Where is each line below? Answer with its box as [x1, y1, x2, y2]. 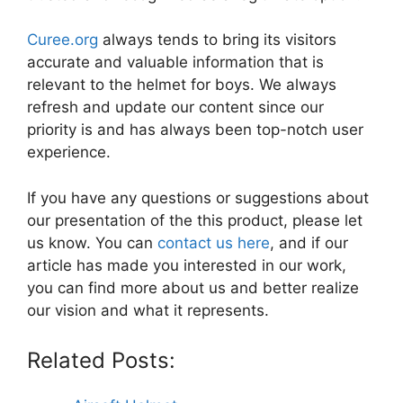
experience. [27, 143, 111, 162]
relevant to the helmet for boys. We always [27, 76, 336, 94]
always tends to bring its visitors [98, 31, 336, 49]
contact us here [157, 233, 270, 252]
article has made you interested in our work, [27, 255, 346, 274]
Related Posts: [27, 347, 175, 374]
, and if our [270, 233, 348, 252]
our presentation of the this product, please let [27, 210, 363, 229]
